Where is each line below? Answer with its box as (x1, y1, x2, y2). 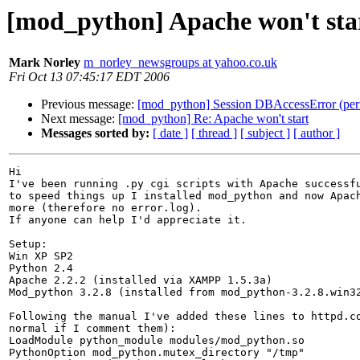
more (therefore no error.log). (9, 202, 202, 215)
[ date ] (153, 126, 188, 141)
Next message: (41, 112, 118, 126)
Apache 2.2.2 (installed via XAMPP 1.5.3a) (9, 274, 272, 287)
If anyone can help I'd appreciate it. (9, 214, 247, 227)
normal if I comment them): (9, 322, 176, 335)
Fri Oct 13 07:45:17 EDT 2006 (9, 70, 170, 84)
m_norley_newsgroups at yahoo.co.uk (84, 55, 277, 70)
